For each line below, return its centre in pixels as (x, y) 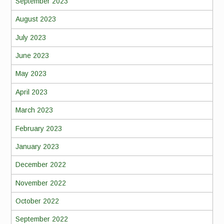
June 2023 (32, 56)
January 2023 (37, 146)
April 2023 (31, 92)
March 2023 (34, 110)
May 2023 (31, 74)
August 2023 (35, 19)
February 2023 (38, 128)
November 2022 (40, 183)
